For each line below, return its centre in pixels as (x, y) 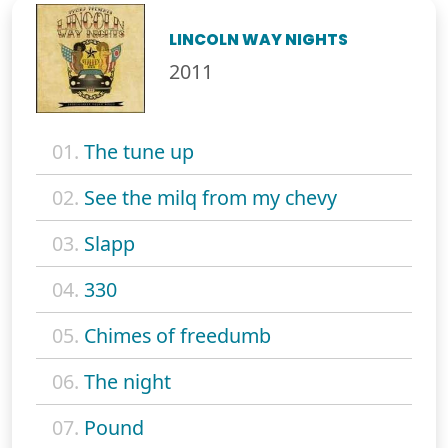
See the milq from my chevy (210, 197)
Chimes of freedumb (177, 335)
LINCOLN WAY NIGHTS (259, 39)
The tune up (139, 151)
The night (127, 381)
